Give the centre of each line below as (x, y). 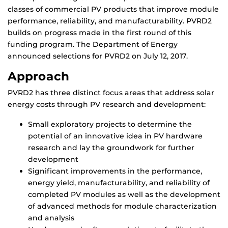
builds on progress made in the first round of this (99, 33)
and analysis (51, 218)
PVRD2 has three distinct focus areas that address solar (111, 93)
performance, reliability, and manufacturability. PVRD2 (110, 21)
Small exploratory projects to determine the (110, 124)
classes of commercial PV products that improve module (113, 9)
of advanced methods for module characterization (122, 206)
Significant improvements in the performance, (115, 171)
